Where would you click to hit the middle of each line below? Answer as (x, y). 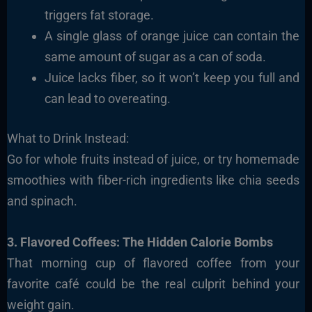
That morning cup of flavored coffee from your (153, 263)
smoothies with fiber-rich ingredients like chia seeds (153, 180)
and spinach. (42, 201)
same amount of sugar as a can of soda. (155, 56)
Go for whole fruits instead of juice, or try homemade (153, 159)
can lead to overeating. (107, 98)
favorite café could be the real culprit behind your (153, 283)
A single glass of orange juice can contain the (172, 36)
